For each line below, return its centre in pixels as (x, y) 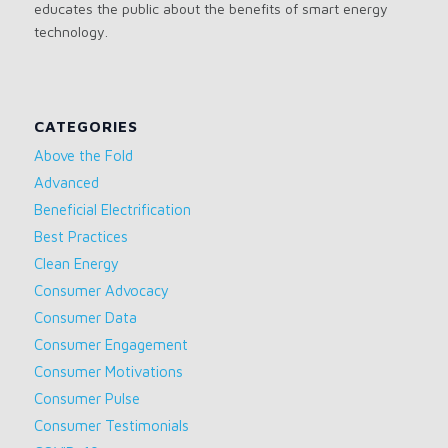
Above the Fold (83, 156)
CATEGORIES (85, 126)
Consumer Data (85, 318)
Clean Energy (76, 264)
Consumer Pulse (86, 399)
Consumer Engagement (110, 345)
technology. (70, 32)
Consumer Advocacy (101, 291)
